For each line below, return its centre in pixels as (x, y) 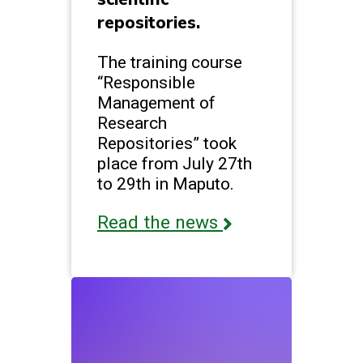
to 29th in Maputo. (166, 184)
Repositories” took (167, 143)
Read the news (160, 223)
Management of (156, 103)
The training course (170, 62)
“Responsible (146, 83)
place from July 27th (175, 164)
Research (132, 123)
